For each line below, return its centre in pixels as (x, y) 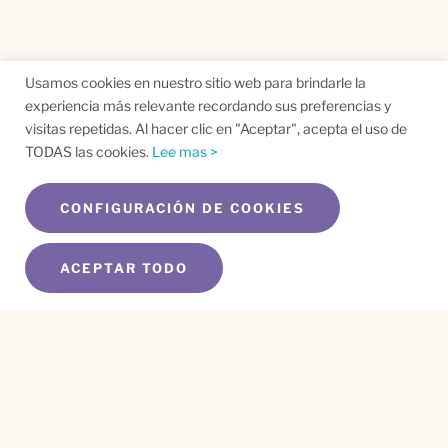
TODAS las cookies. (88, 151)
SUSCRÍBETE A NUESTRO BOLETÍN (165, 336)
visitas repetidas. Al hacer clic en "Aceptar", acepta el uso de (216, 128)
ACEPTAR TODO (124, 268)
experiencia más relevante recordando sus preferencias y (208, 105)
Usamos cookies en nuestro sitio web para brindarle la (195, 82)
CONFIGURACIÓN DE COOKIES (182, 208)
